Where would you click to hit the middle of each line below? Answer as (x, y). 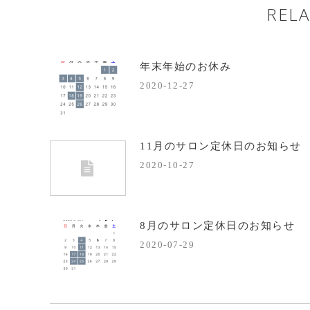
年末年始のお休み (185, 66)
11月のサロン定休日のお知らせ (221, 146)
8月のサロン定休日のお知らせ (217, 225)
